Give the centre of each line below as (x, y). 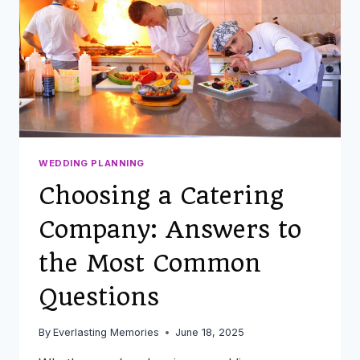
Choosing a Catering (161, 195)
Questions (99, 297)
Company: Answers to (170, 229)
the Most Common (150, 263)
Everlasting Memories (106, 332)
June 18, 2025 (210, 332)
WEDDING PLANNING (92, 163)
